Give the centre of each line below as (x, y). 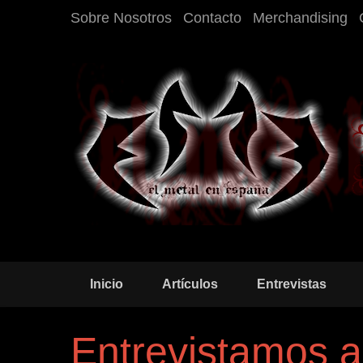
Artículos (190, 284)
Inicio (107, 284)
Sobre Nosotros (121, 18)
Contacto (212, 18)
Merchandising (300, 18)
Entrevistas (292, 284)
